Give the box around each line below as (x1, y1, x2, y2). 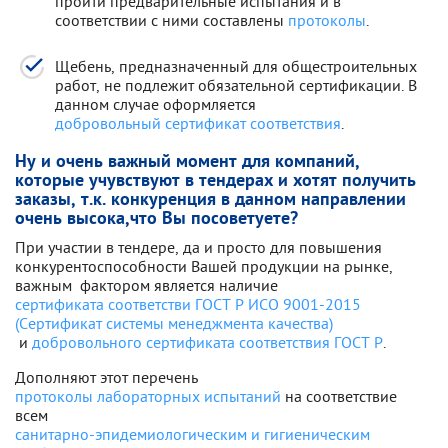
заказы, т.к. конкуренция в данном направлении (15, 189, 406, 212)
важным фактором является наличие (15, 275, 278, 295)
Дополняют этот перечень (15, 367, 198, 387)
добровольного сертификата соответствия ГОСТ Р (32, 332, 383, 352)
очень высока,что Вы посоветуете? (15, 208, 298, 231)
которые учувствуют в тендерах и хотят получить (15, 170, 416, 193)
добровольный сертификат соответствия (55, 113, 341, 133)
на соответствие (281, 386, 397, 406)
